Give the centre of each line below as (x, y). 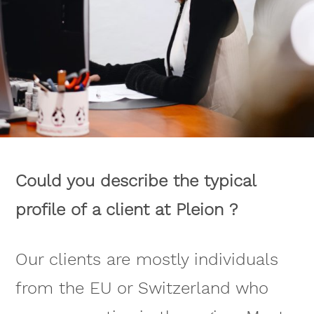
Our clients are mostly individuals (146, 259)
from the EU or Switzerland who (142, 288)
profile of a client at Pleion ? (126, 210)
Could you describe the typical (135, 181)
